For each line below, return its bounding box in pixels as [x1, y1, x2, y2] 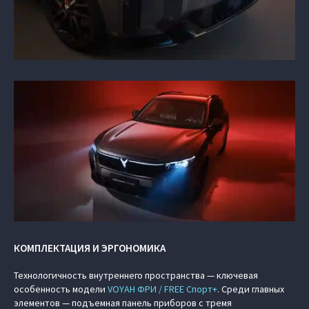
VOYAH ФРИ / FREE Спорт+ [108, 283, 217, 295]
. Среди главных [217, 283, 284, 295]
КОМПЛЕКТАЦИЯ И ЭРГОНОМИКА [14, 241, 166, 255]
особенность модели [14, 283, 108, 295]
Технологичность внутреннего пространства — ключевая [14, 269, 258, 281]
